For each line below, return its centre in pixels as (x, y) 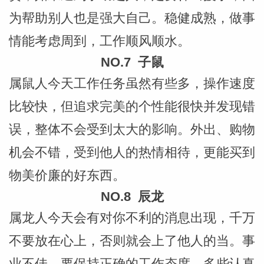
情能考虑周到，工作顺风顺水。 (99, 41)
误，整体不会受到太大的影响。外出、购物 (132, 129)
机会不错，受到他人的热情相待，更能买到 (132, 152)
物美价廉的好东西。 (67, 175)
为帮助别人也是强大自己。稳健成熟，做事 (132, 18)
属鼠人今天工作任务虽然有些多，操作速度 (132, 83)
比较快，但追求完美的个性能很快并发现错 (132, 106)
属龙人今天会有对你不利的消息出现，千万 (132, 217)
